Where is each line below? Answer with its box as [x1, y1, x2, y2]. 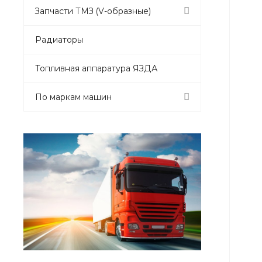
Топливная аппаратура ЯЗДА [35, 63, 157, 74]
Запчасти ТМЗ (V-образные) [35, 5, 151, 16]
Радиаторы [35, 34, 83, 45]
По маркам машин [35, 91, 112, 102]
